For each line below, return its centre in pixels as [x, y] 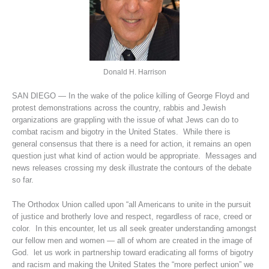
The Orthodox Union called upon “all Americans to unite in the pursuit [131, 204]
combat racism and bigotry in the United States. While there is [121, 132]
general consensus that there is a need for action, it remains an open [131, 144]
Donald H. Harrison [134, 72]
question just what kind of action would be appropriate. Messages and [134, 156]
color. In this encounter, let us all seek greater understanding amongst [134, 228]
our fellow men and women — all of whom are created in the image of [132, 240]
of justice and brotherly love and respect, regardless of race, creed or [131, 216]
